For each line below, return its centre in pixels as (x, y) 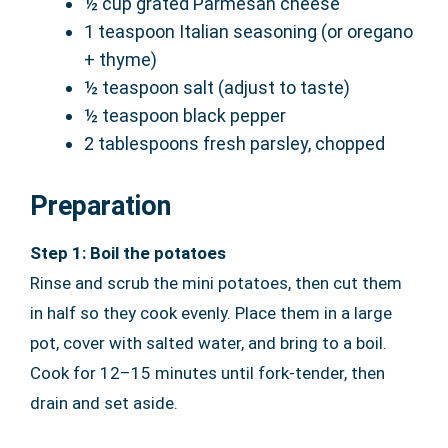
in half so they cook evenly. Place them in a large (211, 312)
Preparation (100, 205)
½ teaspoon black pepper (185, 115)
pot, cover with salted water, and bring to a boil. (208, 342)
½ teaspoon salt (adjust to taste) (217, 87)
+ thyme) (120, 59)
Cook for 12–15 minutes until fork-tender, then (207, 372)
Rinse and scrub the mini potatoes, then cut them (216, 282)
